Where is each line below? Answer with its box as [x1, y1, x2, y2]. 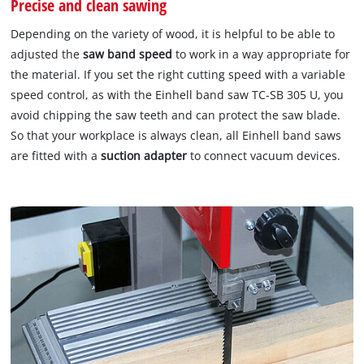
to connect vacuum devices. [187, 147, 341, 163]
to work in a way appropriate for [172, 45, 351, 62]
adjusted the [11, 45, 84, 62]
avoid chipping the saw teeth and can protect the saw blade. [11, 106, 341, 123]
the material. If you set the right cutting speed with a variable [11, 66, 346, 82]
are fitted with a [11, 147, 102, 163]
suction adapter [101, 147, 188, 163]
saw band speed [83, 45, 173, 62]
